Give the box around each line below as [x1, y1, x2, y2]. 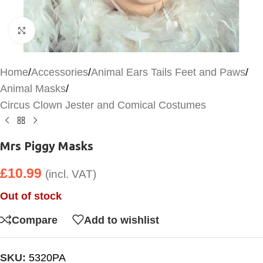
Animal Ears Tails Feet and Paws [91, 66, 245, 78]
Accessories [31, 66, 88, 78]
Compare [12, 214, 58, 226]
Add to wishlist [84, 214, 159, 226]
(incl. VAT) [45, 168, 96, 180]
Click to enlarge [35, 25, 104, 36]
